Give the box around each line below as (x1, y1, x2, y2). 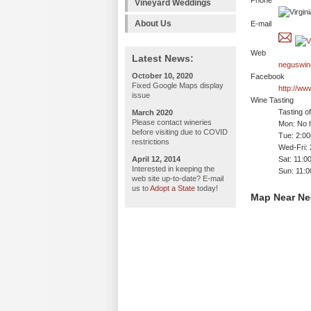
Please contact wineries (132, 118, 212, 126)
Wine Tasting (251, 96, 294, 105)
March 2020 (132, 108, 173, 117)
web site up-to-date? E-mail (132, 174, 224, 183)
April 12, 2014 (132, 155, 180, 163)
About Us (135, 19, 171, 28)
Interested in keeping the (132, 165, 215, 173)
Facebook (251, 72, 285, 81)
